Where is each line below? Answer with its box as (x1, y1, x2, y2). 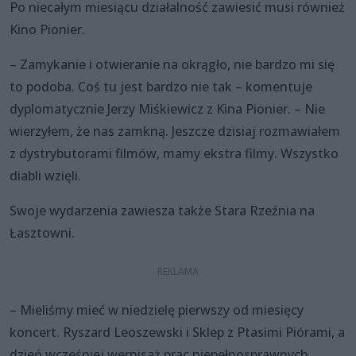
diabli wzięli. (10, 167, 81, 185)
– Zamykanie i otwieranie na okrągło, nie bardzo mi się (10, 56, 335, 74)
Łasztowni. (10, 224, 75, 242)
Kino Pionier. (10, 21, 85, 39)
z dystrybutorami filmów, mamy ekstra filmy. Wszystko (10, 145, 339, 163)
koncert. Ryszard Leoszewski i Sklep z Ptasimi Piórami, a (10, 323, 345, 342)
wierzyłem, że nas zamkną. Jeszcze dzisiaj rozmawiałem (10, 122, 340, 141)
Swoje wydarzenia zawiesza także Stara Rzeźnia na (10, 202, 315, 220)
